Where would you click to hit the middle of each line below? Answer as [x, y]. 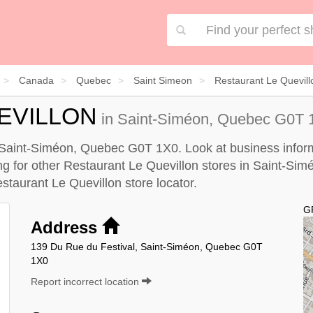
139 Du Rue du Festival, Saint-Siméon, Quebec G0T [147, 246]
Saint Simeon [163, 80]
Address [66, 227]
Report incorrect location [86, 281]
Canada [36, 80]
